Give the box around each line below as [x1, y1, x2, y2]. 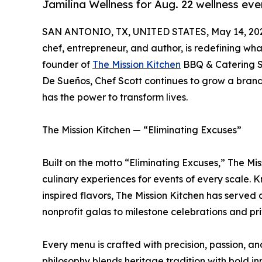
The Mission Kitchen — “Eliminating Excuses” [42, 124, 242, 136]
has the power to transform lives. [42, 91, 188, 104]
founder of [42, 58, 92, 71]
